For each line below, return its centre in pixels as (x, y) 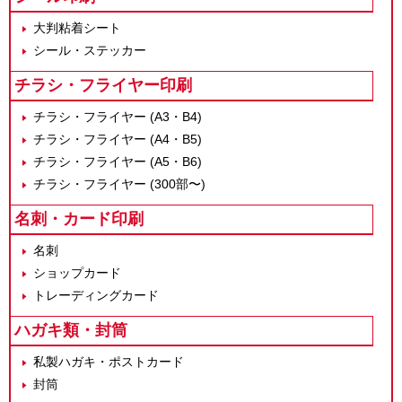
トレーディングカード (96, 295)
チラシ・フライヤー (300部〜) (119, 184)
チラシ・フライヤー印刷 (103, 85)
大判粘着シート (77, 27)
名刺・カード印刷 (79, 218)
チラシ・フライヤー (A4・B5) (118, 139)
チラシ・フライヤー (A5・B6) (118, 161)
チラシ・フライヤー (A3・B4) (118, 116)
